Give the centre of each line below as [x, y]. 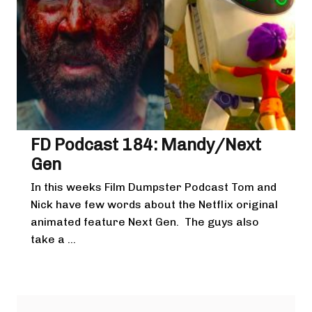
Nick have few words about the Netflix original [154, 204]
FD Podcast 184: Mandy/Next [146, 145]
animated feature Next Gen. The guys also [145, 222]
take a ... [53, 239]
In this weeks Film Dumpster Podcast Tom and [154, 187]
